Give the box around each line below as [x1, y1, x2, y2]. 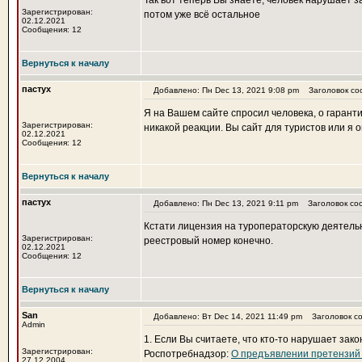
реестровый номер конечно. [144, 235, 273, 246]
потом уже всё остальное [144, 9, 260, 20]
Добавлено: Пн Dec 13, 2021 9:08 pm [154, 86, 299, 95]
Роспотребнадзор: [144, 348, 231, 360]
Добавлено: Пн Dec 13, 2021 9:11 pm [154, 199, 298, 208]
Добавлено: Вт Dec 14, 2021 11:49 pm [154, 312, 302, 321]
